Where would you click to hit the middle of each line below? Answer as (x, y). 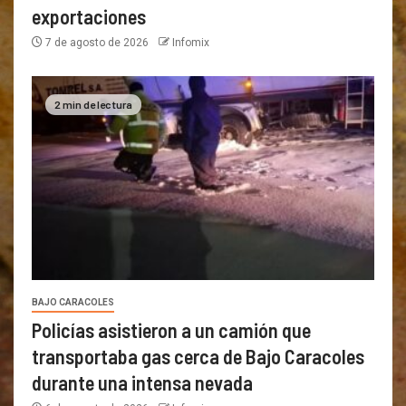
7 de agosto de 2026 (97, 43)
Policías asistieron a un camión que (171, 330)
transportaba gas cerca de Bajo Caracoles (198, 357)
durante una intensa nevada (142, 383)
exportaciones (89, 17)
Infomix (191, 43)
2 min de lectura (93, 104)
